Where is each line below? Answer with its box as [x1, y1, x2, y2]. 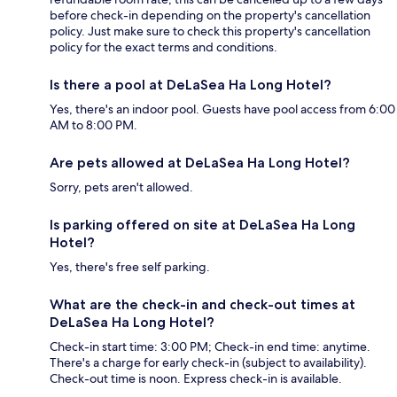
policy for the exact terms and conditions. [50, 38, 277, 55]
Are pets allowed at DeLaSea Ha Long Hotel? [50, 153, 350, 171]
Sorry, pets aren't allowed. [50, 178, 193, 195]
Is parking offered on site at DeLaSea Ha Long [50, 215, 355, 233]
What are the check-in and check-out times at [50, 295, 355, 313]
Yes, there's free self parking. [50, 258, 210, 275]
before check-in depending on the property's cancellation [50, 6, 370, 23]
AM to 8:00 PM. [50, 116, 137, 133]
